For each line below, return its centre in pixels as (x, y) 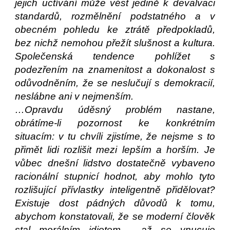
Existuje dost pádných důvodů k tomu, (115, 203)
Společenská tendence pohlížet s (115, 56)
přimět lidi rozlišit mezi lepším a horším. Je (115, 150)
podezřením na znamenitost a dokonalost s (115, 70)
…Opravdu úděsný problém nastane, (115, 110)
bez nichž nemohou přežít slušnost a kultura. (115, 43)
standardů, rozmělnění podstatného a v (115, 16)
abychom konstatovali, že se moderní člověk (115, 216)
